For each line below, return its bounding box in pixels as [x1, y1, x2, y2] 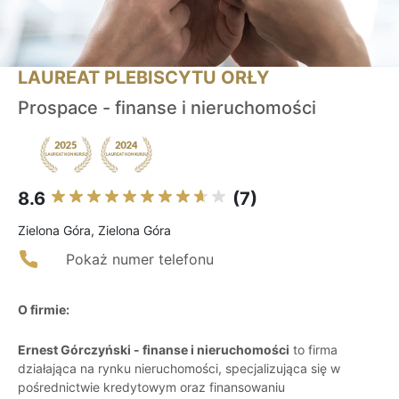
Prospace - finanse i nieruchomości [18, 97, 316, 119]
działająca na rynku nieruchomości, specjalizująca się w [18, 361, 340, 377]
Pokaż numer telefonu [66, 250, 214, 269]
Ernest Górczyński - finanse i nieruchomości [18, 342, 289, 358]
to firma [289, 342, 338, 358]
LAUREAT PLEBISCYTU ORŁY [18, 67, 269, 89]
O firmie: [18, 302, 69, 318]
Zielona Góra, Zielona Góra [18, 223, 171, 239]
